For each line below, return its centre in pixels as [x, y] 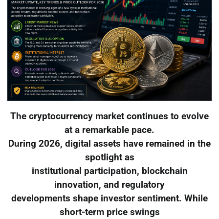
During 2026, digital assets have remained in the [109, 144]
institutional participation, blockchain [109, 171]
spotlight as [109, 158]
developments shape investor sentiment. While [109, 199]
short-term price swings [109, 212]
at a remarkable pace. [109, 130]
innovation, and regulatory [109, 185]
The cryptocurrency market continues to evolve [109, 117]
